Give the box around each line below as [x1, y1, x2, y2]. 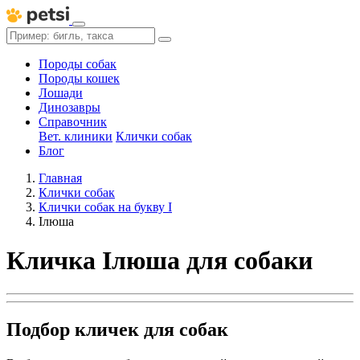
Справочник [39, 115, 107, 129]
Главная [39, 171, 82, 185]
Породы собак [39, 57, 117, 71]
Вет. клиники [39, 129, 112, 143]
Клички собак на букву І [39, 200, 172, 214]
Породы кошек [39, 72, 120, 85]
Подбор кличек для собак [6, 318, 228, 340]
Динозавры [39, 100, 100, 114]
